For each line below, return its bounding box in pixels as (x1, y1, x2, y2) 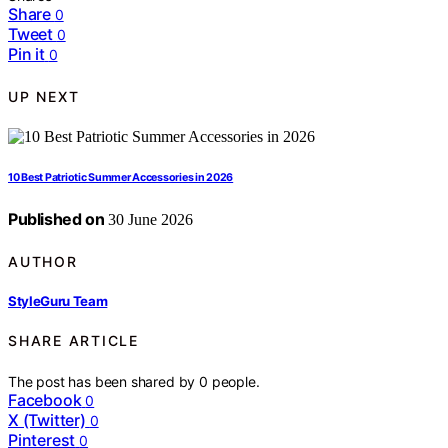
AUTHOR (8, 252, 78, 270)
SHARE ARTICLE (8, 332, 139, 350)
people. (211, 372, 260, 390)
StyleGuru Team (8, 292, 108, 309)
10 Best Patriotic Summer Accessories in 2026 (8, 171, 234, 185)
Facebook (8, 389, 82, 410)
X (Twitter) (8, 409, 86, 430)
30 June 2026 (104, 211, 194, 229)
